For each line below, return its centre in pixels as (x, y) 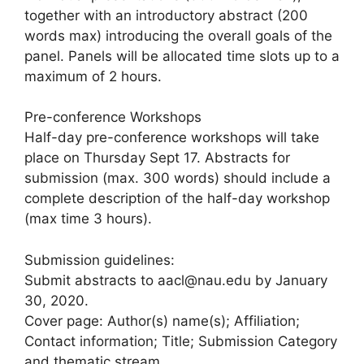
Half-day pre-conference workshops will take (172, 137)
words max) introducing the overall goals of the (178, 35)
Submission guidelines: (100, 260)
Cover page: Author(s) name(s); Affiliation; (162, 321)
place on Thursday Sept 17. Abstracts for (157, 158)
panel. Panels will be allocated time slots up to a (182, 56)
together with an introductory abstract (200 (166, 15)
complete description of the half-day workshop (177, 198)
